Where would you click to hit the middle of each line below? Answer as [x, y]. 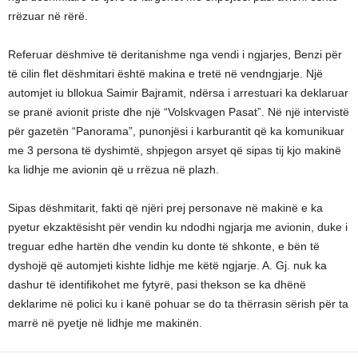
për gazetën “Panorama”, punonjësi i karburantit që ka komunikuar [176, 131]
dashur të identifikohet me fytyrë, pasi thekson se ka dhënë [157, 284]
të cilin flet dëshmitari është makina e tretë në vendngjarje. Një [165, 74]
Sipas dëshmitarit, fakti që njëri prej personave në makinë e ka [165, 208]
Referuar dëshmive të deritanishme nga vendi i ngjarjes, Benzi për [175, 54]
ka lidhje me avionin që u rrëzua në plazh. [113, 169]
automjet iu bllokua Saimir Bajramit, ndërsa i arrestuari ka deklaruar [178, 93]
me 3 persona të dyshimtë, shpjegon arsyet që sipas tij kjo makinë [175, 150]
